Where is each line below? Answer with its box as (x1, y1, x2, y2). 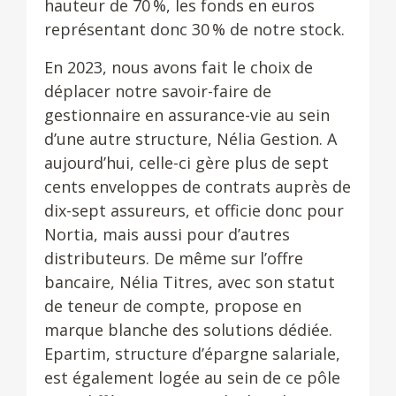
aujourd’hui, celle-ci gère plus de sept (44, 152, 329, 173)
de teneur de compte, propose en (44, 295, 301, 316)
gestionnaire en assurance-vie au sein (44, 104, 330, 126)
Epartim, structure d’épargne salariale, (44, 343, 340, 364)
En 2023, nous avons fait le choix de (44, 57, 313, 78)
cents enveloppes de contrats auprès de (44, 176, 351, 197)
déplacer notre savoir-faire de (44, 80, 271, 102)
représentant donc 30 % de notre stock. (44, 19, 345, 40)
